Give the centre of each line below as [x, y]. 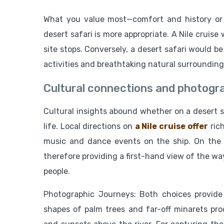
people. [57, 171]
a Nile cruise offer [171, 126]
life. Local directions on [89, 126]
